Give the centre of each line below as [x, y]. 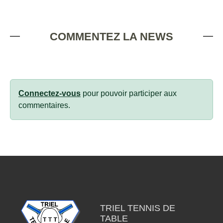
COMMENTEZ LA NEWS [111, 36]
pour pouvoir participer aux [129, 93]
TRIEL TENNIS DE [137, 208]
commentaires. [44, 105]
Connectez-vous [50, 93]
